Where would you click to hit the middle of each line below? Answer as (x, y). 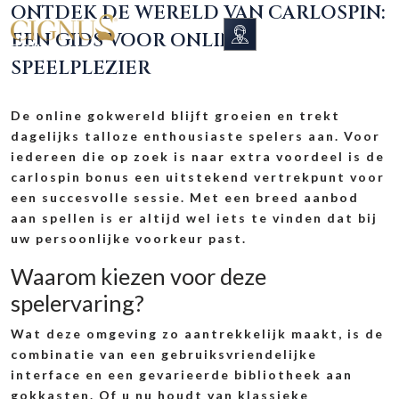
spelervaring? (77, 303)
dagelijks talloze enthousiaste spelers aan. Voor (195, 136)
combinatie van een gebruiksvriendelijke (164, 354)
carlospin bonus (70, 177)
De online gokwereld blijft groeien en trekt (175, 115)
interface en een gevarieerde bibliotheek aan (182, 375)
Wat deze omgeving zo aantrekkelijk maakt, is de (197, 334)
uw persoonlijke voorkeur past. (129, 238)
